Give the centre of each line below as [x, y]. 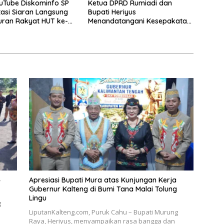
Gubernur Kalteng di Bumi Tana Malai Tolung [103, 189]
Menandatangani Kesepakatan [139, 21]
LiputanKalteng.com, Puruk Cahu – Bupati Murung [103, 212]
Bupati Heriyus [112, 12]
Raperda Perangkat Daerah [134, 30]
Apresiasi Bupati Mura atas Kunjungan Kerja [102, 180]
